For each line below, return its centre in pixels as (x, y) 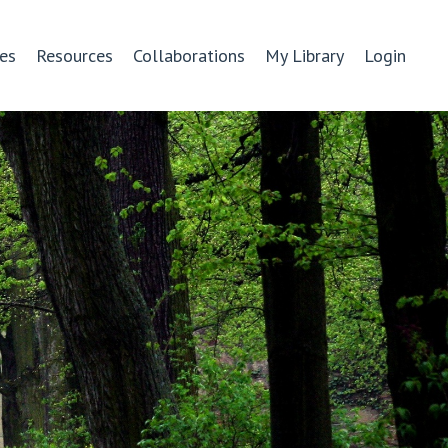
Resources (74, 55)
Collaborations (189, 55)
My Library (304, 55)
